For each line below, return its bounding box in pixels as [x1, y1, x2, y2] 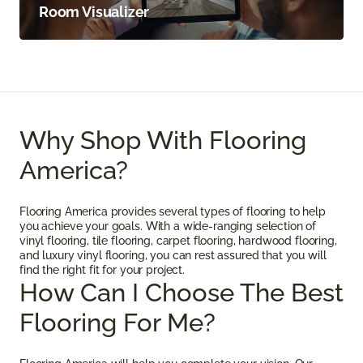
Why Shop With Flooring [19, 125, 306, 156]
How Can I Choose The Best [19, 277, 344, 308]
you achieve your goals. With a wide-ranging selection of [19, 220, 317, 233]
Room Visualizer [39, 3, 150, 21]
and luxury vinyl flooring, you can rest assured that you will [19, 249, 327, 263]
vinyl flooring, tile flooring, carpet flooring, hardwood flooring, [19, 234, 337, 248]
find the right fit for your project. [19, 263, 185, 277]
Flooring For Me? [19, 307, 216, 338]
